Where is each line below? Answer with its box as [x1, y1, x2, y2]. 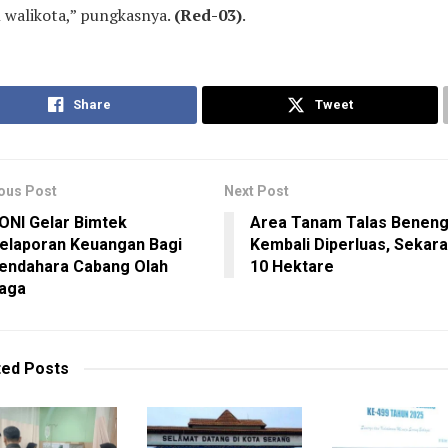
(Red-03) [173, 4, 242, 27]
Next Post [224, 183, 289, 200]
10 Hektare [250, 257, 334, 277]
